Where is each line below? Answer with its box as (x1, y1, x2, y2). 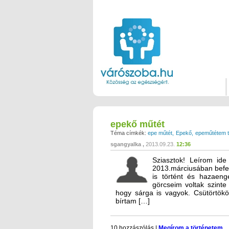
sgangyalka (110, 141, 141, 147)
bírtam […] (116, 196, 150, 205)
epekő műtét (110, 119, 165, 129)
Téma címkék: (110, 129, 146, 136)
